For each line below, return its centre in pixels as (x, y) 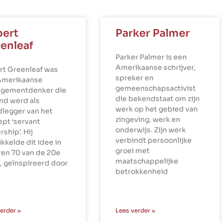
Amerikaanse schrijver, (155, 68)
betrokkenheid (141, 172)
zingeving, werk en (148, 120)
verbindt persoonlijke (153, 140)
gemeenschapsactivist (155, 88)
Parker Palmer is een (151, 57)
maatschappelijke (147, 161)
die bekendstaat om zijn (157, 99)
